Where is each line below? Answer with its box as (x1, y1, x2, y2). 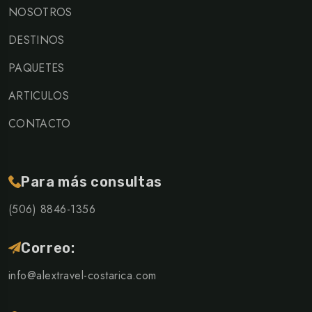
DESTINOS (8, 32, 65, 49)
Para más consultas (21, 173, 162, 191)
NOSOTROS (8, 4, 72, 21)
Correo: (21, 240, 75, 257)
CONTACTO (8, 116, 71, 132)
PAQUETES (8, 60, 65, 77)
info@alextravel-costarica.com (8, 267, 157, 284)
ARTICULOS (8, 88, 69, 104)
